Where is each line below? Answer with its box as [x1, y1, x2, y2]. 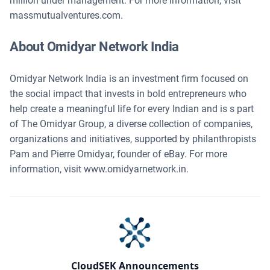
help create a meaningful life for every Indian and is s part [10, 102, 254, 115]
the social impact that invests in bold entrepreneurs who [10, 87, 246, 99]
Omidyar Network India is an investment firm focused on [10, 72, 248, 84]
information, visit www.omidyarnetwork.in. [10, 163, 189, 175]
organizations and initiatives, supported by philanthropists [10, 133, 256, 145]
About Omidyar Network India [10, 39, 180, 54]
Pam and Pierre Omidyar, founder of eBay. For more [10, 148, 227, 160]
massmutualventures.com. [10, 9, 123, 21]
